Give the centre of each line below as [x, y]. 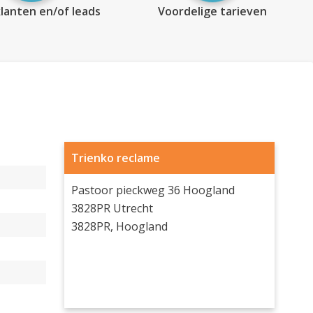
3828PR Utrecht [112, 208]
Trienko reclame [115, 158]
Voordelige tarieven [212, 11]
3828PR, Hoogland [119, 226]
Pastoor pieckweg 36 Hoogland [153, 190]
